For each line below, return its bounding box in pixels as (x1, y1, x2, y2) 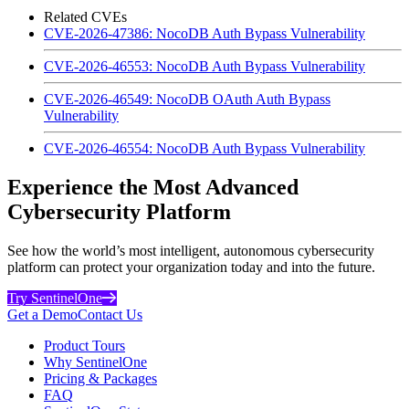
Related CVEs (44, 8, 127, 25)
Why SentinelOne (44, 353, 147, 370)
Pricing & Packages (44, 370, 157, 386)
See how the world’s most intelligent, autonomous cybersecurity (7, 242, 374, 258)
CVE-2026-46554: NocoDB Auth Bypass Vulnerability (44, 140, 365, 156)
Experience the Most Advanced (7, 174, 299, 199)
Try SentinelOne (7, 289, 102, 306)
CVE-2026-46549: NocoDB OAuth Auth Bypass (44, 90, 330, 107)
